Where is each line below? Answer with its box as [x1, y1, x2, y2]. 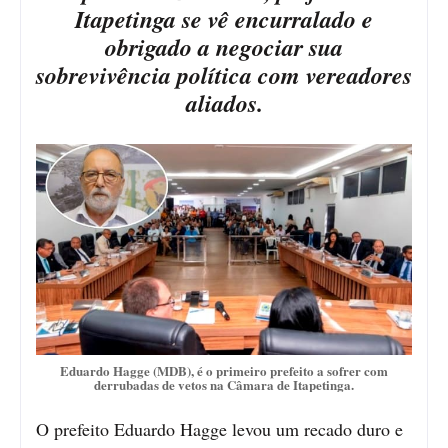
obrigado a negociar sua [105, 29, 343, 64]
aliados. [185, 85, 263, 120]
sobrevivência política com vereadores [36, 57, 412, 92]
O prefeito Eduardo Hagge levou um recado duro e [36, 416, 403, 441]
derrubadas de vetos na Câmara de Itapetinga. [94, 374, 354, 394]
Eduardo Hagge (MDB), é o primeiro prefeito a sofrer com [60, 360, 388, 380]
